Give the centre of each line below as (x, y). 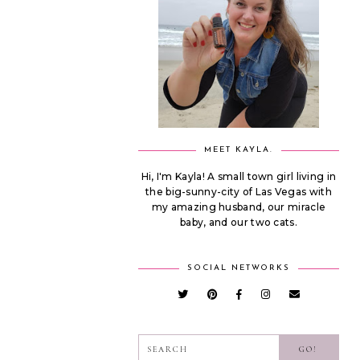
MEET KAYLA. (239, 150)
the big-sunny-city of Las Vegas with (239, 192)
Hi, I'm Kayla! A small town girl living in (239, 176)
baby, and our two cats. (239, 222)
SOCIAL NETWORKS (239, 268)
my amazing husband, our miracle (239, 207)
